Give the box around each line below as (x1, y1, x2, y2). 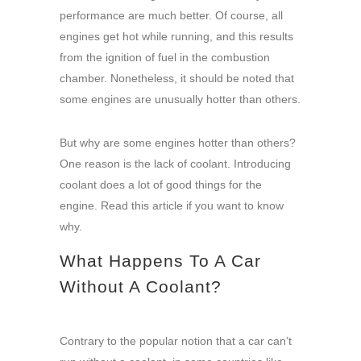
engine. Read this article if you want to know (60, 199, 284, 213)
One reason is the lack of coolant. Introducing (60, 157, 291, 171)
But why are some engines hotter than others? (60, 136, 296, 150)
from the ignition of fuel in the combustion (60, 51, 270, 64)
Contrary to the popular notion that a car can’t (60, 334, 292, 348)
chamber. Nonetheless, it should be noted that (60, 72, 294, 85)
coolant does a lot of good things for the (60, 178, 262, 192)
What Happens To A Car (60, 251, 261, 271)
